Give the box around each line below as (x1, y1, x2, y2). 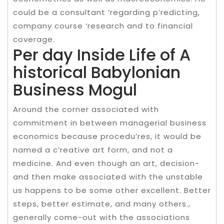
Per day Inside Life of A (13, 43, 190, 66)
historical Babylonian (13, 61, 180, 83)
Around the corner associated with (13, 104, 159, 114)
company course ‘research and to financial (13, 20, 193, 31)
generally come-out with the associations (13, 212, 190, 222)
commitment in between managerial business (13, 117, 206, 128)
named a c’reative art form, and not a (13, 144, 173, 155)
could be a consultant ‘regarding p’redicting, (13, 7, 200, 17)
